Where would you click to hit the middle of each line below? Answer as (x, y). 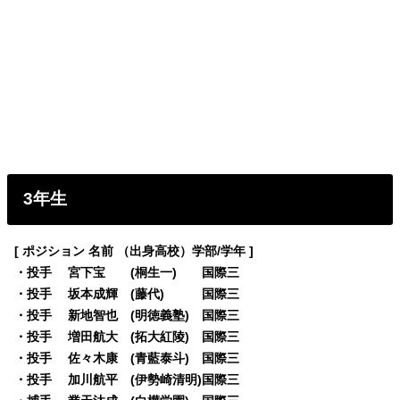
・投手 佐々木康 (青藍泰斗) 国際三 (127, 358)
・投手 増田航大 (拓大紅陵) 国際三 (127, 337)
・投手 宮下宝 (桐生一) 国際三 (127, 273)
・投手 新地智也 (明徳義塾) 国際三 (127, 316)
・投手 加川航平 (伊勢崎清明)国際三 (127, 380)
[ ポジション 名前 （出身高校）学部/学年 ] (134, 251)
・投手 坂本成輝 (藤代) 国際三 (127, 294)
